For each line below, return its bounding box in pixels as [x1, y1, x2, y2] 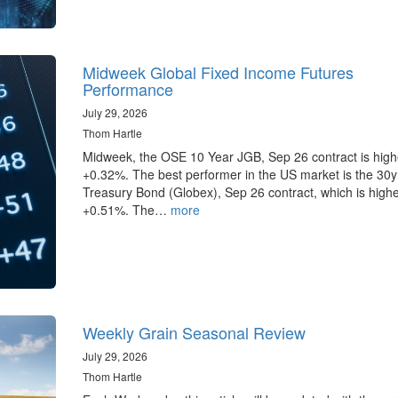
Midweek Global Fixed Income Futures [82, 60, 354, 84]
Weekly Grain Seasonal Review [82, 320, 306, 344]
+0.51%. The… [82, 200, 171, 219]
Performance [82, 76, 173, 100]
